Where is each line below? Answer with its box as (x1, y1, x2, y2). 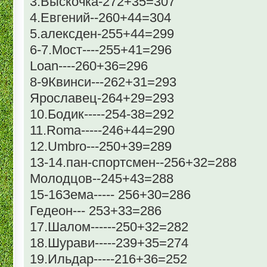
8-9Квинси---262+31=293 (30, 74, 176, 89)
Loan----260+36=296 (30, 58, 148, 73)
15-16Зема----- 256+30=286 (30, 187, 191, 202)
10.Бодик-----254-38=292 (30, 106, 174, 122)
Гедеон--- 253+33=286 (30, 203, 162, 218)
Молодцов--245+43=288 (30, 170, 173, 186)
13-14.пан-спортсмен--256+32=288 (30, 154, 237, 170)
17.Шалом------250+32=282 (30, 219, 188, 234)
